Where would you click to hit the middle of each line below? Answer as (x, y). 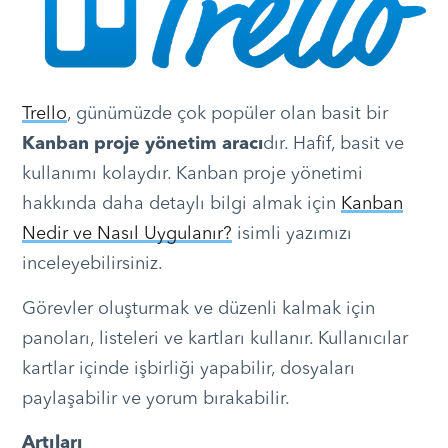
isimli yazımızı (291, 233)
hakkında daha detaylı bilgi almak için (181, 203)
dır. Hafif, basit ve (333, 143)
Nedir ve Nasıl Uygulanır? (126, 233)
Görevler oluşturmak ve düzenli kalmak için (198, 308)
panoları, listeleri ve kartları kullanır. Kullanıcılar (214, 338)
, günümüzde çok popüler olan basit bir (227, 113)
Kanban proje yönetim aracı (142, 143)
